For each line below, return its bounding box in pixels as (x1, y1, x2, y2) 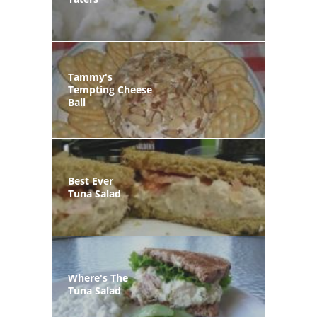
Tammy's (68, 70, 113, 84)
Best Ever (68, 173, 113, 188)
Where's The (68, 270, 128, 284)
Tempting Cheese (68, 83, 152, 97)
